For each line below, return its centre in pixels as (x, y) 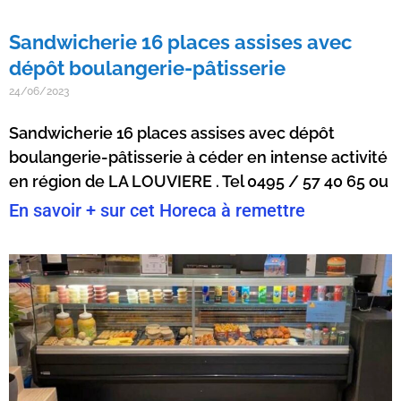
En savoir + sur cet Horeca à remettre (157, 210)
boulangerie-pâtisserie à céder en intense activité (198, 157)
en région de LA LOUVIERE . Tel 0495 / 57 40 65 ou (199, 181)
